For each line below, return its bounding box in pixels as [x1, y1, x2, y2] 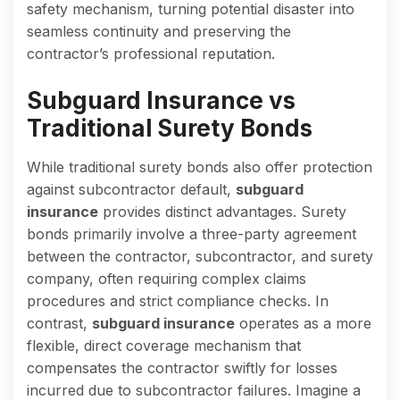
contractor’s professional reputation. [27, 44, 275, 62]
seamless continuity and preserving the [27, 21, 291, 40]
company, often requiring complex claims [27, 269, 306, 287]
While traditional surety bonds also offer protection [27, 157, 372, 176]
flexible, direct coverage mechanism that [27, 336, 301, 354]
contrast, [27, 313, 92, 332]
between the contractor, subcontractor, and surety [27, 246, 373, 265]
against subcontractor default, [27, 179, 236, 198]
